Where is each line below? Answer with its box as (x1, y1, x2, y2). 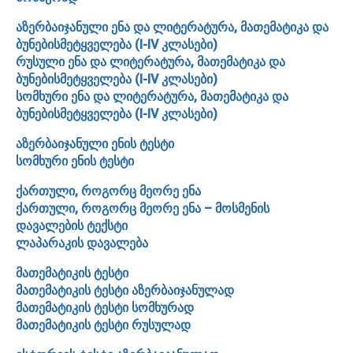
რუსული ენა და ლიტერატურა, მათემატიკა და (16, 54, 285, 69)
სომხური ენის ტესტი (16, 153, 134, 169)
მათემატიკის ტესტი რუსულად (16, 317, 191, 333)
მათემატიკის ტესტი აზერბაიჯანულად (16, 282, 234, 298)
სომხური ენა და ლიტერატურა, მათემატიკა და (16, 88, 288, 104)
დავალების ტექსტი (16, 217, 128, 233)
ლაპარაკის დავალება (16, 235, 148, 251)
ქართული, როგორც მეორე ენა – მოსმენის (16, 200, 269, 216)
